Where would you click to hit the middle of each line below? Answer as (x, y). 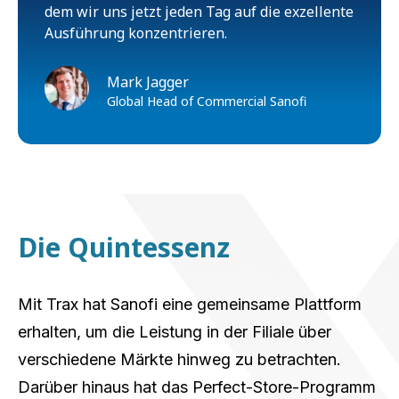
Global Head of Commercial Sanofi (207, 101)
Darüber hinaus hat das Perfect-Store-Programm (197, 387)
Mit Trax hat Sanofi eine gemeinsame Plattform (190, 304)
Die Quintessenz (124, 247)
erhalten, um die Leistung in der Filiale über (175, 331)
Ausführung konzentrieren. (136, 33)
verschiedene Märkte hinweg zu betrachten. (179, 359)
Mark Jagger (148, 81)
